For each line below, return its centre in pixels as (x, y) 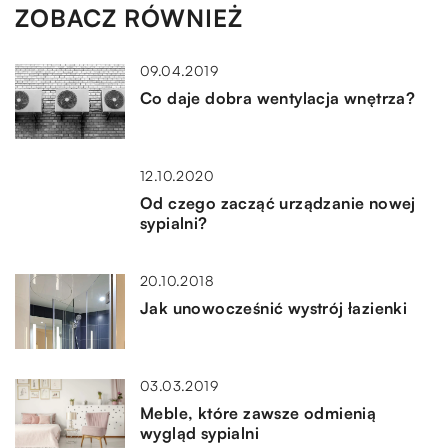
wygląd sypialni (200, 432)
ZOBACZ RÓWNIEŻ (129, 17)
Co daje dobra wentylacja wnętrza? (278, 97)
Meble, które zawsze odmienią (258, 412)
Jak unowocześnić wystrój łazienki (274, 307)
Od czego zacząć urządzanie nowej (278, 202)
